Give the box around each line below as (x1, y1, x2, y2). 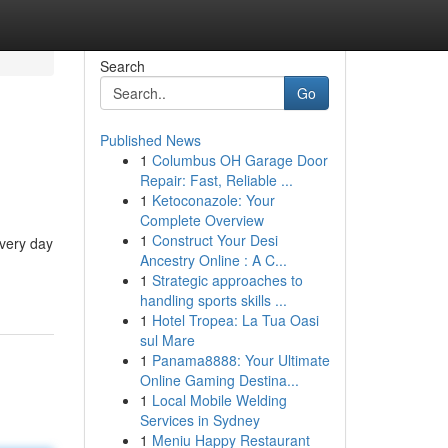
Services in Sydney (139, 410, 260, 430)
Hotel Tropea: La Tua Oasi (151, 310, 319, 330)
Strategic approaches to (151, 270, 303, 290)
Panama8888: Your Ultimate (151, 350, 330, 370)
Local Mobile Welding (151, 390, 287, 410)
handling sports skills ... (139, 290, 287, 310)
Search (99, 56, 145, 76)
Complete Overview (139, 210, 264, 230)
